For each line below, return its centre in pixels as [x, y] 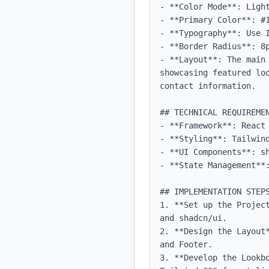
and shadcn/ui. [193, 218]
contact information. [208, 86]
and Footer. [186, 244]
